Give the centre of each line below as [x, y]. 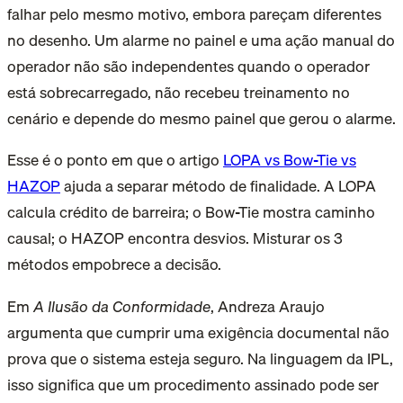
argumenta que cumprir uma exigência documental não [198, 332]
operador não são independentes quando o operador [188, 67]
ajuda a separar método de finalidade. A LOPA [218, 186]
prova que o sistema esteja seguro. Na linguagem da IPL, [200, 358]
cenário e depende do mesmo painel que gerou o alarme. [201, 119]
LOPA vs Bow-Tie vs [290, 160]
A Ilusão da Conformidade [122, 306]
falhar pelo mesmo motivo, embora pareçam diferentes [194, 14]
